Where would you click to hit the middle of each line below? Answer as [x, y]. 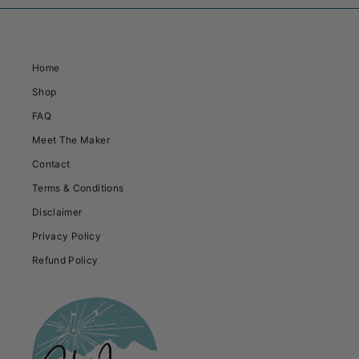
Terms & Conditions [78, 188]
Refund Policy [65, 260]
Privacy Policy [67, 236]
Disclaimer [57, 212]
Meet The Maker [71, 139]
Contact [51, 163]
